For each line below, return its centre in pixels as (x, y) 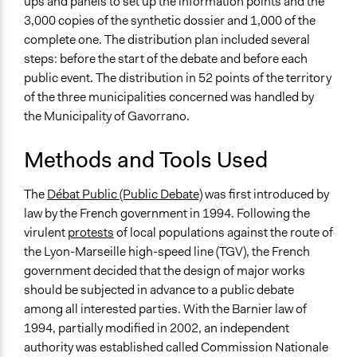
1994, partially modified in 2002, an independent (157, 328)
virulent (46, 233)
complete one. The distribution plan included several (167, 40)
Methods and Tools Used (146, 160)
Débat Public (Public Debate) (125, 194)
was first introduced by (266, 194)
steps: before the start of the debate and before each (166, 59)
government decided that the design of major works (165, 271)
